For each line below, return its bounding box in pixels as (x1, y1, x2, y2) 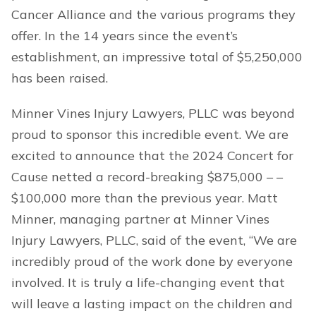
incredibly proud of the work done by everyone (11, 253, 293, 269)
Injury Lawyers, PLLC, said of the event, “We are (11, 232, 297, 248)
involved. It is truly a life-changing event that (11, 274, 285, 291)
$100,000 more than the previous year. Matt (11, 190, 278, 206)
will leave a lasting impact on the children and (11, 296, 293, 312)
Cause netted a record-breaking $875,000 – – (11, 169, 283, 185)
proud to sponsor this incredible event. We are (11, 126, 288, 142)
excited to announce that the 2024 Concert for (11, 147, 293, 164)
